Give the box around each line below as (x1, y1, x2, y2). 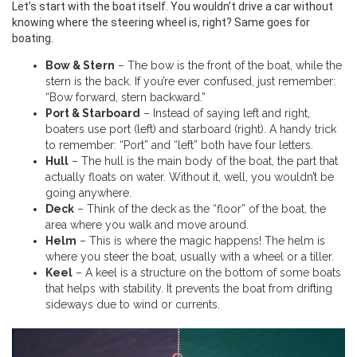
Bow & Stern (45, 59, 115, 73)
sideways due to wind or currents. (45, 298, 220, 312)
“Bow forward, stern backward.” (45, 91, 206, 104)
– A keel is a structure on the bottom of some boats (73, 266, 341, 280)
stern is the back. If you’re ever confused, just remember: (45, 75, 335, 88)
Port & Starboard (45, 107, 140, 120)
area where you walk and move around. (45, 218, 249, 232)
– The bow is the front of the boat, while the (115, 59, 342, 73)
